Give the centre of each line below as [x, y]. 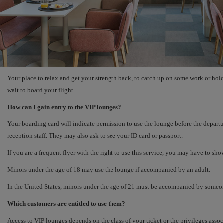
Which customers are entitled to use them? [66, 204]
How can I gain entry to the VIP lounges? [64, 107]
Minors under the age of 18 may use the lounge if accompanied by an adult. [109, 170]
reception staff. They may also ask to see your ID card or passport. [95, 136]
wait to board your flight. [41, 90]
